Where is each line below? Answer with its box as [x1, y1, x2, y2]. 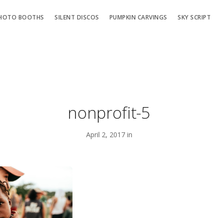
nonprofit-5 [68, 102, 150, 124]
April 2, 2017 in [86, 129, 132, 139]
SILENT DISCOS [54, 13, 99, 22]
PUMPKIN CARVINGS [109, 13, 167, 22]
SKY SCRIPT [178, 13, 211, 22]
